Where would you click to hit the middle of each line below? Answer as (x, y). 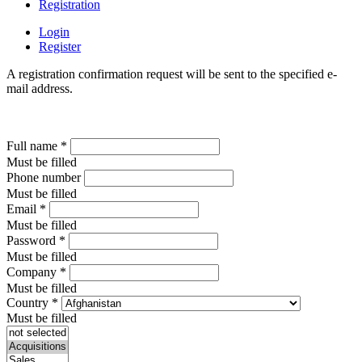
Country (29, 302)
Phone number (44, 177)
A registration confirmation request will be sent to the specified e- (172, 74)
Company (33, 271)
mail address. (40, 88)
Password (33, 240)
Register (60, 46)
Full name (34, 145)
